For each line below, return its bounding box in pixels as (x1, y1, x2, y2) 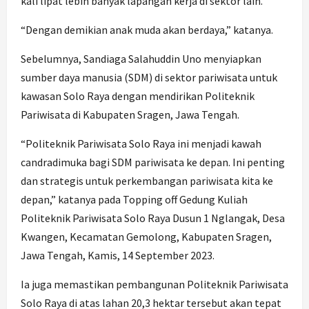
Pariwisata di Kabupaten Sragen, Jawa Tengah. (21, 108, 239, 122)
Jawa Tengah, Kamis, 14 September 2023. (21, 248, 215, 263)
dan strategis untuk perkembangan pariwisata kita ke (21, 174, 273, 188)
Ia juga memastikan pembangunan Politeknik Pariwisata (21, 277, 288, 292)
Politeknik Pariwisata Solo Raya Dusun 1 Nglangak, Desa (21, 211, 285, 226)
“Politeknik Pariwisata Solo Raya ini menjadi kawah (21, 137, 261, 151)
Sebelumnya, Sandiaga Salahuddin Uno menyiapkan (21, 52, 261, 66)
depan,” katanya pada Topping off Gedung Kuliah (21, 192, 248, 207)
